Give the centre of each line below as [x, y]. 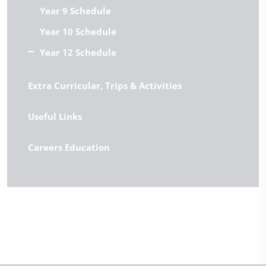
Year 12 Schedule [78, 52]
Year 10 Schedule [78, 31]
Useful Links [55, 116]
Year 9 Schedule [75, 10]
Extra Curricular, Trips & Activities [105, 85]
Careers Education [69, 147]
